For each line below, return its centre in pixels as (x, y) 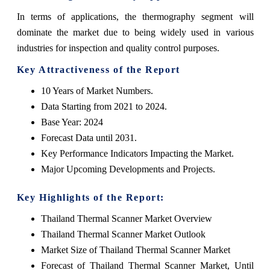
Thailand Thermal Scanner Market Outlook (123, 234)
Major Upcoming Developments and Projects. (128, 169)
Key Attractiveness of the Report (98, 69)
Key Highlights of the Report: (90, 197)
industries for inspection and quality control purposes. (118, 48)
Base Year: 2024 (72, 122)
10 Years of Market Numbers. (97, 90)
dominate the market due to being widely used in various (135, 32)
